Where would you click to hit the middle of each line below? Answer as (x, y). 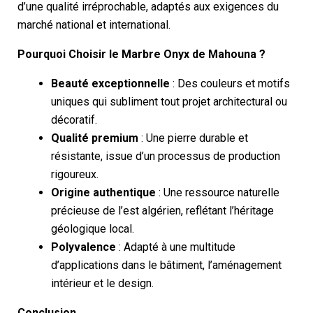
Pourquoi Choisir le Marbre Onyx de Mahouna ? (141, 54)
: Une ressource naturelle (218, 192)
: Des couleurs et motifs (230, 83)
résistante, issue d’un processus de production (166, 156)
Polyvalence (83, 247)
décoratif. (74, 119)
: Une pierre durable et (193, 138)
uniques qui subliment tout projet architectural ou (169, 101)
